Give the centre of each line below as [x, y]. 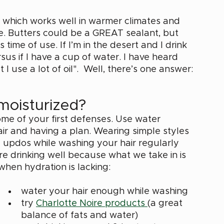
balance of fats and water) [81, 215]
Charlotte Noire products [92, 203]
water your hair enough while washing [104, 191]
